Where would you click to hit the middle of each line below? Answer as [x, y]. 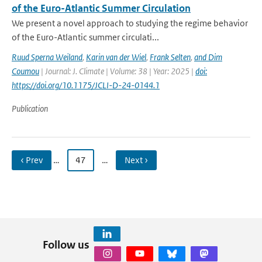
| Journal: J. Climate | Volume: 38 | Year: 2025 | [117, 71]
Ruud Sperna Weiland [47, 57]
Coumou [25, 71]
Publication [30, 108]
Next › [136, 160]
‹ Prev [32, 160]
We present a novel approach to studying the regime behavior [130, 23]
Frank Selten [170, 57]
